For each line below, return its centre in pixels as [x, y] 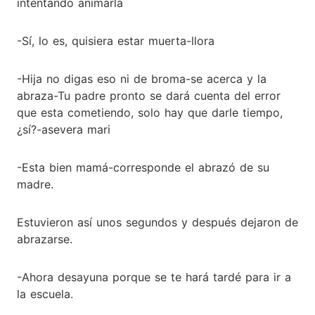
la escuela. [45, 294]
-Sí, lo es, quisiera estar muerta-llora [116, 40]
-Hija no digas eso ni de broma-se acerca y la [142, 78]
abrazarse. [45, 239]
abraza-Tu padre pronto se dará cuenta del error [149, 95]
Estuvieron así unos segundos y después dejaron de [157, 222]
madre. [35, 184]
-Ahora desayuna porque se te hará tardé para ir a [154, 277]
